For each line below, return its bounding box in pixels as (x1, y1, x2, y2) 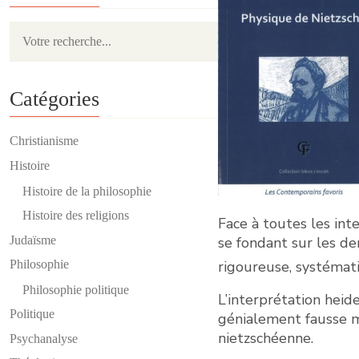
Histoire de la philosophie (22, 184, 151, 198)
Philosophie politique (22, 282, 129, 296)
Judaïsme (10, 232, 56, 247)
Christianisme (10, 134, 79, 148)
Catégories (10, 87, 99, 111)
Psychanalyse (10, 331, 78, 345)
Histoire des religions (22, 208, 129, 223)
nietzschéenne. (218, 329, 313, 349)
